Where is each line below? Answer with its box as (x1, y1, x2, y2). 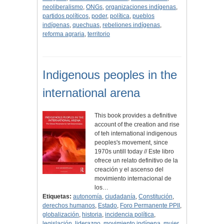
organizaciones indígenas (105, 3, 176, 11)
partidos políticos (42, 12, 88, 20)
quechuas (72, 21, 99, 29)
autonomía (73, 193, 102, 200)
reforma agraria (42, 30, 84, 38)
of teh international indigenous (94, 130, 177, 137)
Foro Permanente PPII (120, 202, 180, 209)
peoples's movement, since (94, 139, 168, 146)
